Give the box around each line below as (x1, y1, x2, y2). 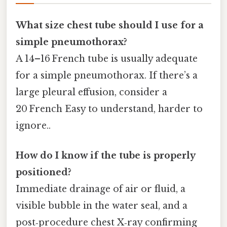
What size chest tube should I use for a (16, 19, 204, 31)
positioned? (16, 167, 71, 178)
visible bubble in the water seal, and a (16, 200, 187, 211)
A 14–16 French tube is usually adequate (16, 53, 198, 64)
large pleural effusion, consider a (16, 86, 167, 98)
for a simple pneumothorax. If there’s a (16, 69, 198, 81)
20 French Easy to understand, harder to (16, 103, 203, 115)
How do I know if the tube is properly (16, 150, 195, 161)
